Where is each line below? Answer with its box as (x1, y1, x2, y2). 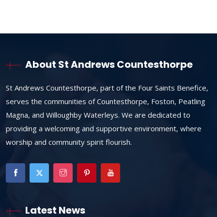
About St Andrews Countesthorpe (25, 57, 193, 71)
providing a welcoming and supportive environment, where (6, 123, 201, 133)
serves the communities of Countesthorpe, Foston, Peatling (6, 96, 205, 106)
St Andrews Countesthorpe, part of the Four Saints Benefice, (6, 82, 208, 93)
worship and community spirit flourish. (6, 137, 132, 147)
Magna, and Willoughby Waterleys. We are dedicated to (6, 109, 190, 120)
